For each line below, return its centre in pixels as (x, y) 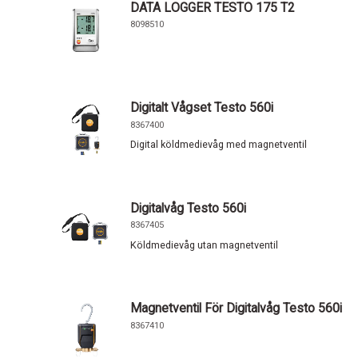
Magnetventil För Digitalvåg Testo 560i (237, 308)
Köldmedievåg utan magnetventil (205, 245)
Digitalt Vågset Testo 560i (202, 108)
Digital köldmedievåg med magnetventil (219, 145)
